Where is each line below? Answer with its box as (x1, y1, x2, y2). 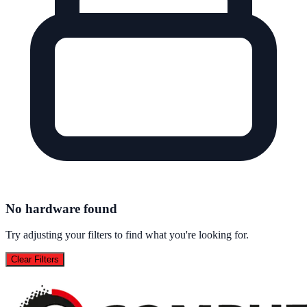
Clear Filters (11, 254, 59, 265)
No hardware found (5, 201, 117, 216)
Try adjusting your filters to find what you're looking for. (5, 229, 249, 241)
